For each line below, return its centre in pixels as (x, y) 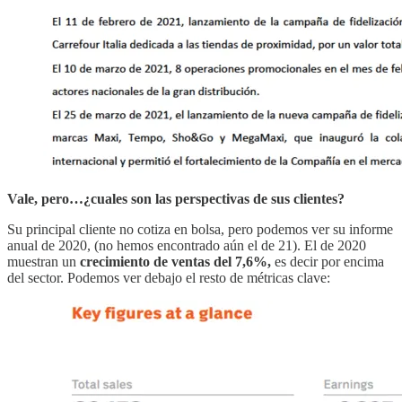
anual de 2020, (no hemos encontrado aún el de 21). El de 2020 (187, 245)
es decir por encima (328, 261)
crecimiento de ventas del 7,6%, (175, 261)
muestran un (44, 261)
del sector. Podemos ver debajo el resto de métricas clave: (169, 277)
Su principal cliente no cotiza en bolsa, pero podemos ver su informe (200, 229)
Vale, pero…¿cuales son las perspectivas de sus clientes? (176, 198)
